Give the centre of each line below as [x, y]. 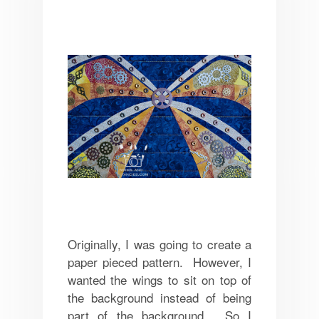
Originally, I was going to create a [159, 244]
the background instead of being [159, 297]
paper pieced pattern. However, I [159, 261]
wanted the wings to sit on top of [159, 279]
